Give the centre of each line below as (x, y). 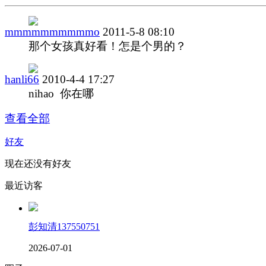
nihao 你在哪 (61, 93)
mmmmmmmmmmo (52, 31)
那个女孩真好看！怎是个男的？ (107, 46)
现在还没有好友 (38, 163)
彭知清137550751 (64, 226)
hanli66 (22, 79)
